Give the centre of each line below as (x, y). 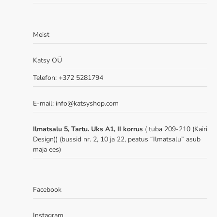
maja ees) (47, 149)
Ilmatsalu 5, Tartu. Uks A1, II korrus (89, 129)
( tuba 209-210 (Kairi (176, 129)
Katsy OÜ (47, 60)
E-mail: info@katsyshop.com (76, 103)
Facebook (47, 189)
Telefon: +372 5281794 (68, 77)
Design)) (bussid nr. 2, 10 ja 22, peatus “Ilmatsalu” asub (117, 139)
